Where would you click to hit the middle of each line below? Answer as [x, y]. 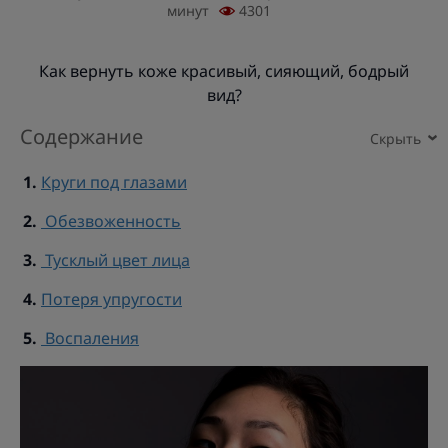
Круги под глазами [114, 182]
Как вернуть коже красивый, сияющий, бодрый [224, 71]
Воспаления [90, 338]
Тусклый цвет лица [115, 260]
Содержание [81, 136]
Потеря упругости [111, 299]
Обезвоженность [111, 221]
